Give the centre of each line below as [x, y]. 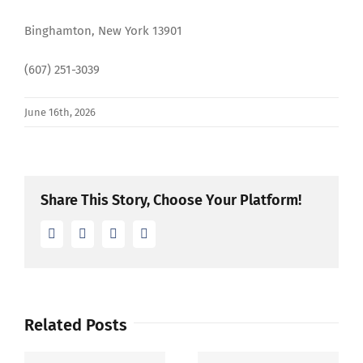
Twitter [104, 233]
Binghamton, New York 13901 [103, 31]
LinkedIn [140, 233]
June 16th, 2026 [60, 112]
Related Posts [76, 325]
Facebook [80, 233]
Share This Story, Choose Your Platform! [171, 200]
